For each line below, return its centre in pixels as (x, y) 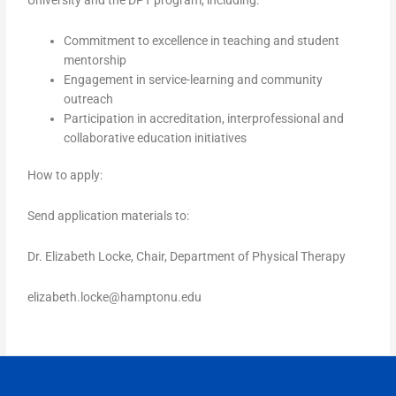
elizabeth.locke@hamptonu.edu (115, 297)
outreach (89, 99)
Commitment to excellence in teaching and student (202, 40)
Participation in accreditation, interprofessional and (204, 118)
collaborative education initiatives (156, 137)
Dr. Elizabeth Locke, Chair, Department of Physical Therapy (187, 257)
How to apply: (65, 175)
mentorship (95, 60)
